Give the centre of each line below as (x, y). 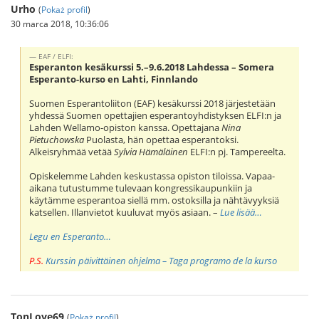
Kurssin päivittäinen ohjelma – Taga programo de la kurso (162, 261)
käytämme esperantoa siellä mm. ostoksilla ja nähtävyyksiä (155, 200)
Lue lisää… (241, 212)
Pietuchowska (57, 140)
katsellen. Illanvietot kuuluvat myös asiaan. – (125, 212)
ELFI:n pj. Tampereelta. (237, 152)
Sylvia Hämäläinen (151, 152)
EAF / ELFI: (56, 56)
